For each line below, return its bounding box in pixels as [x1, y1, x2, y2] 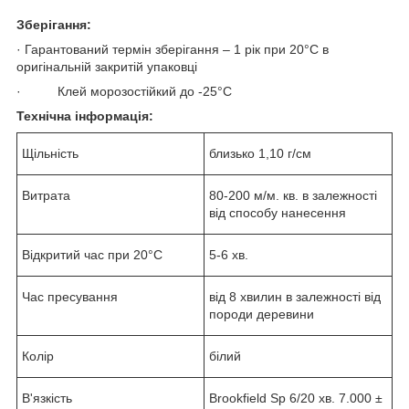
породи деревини [209, 306, 314, 321]
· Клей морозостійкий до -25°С [16, 83, 232, 99]
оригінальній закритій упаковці [16, 58, 197, 74]
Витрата [22, 187, 70, 203]
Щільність [22, 145, 79, 161]
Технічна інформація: [16, 108, 153, 123]
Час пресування [22, 288, 118, 304]
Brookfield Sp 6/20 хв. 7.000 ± [209, 390, 383, 405]
